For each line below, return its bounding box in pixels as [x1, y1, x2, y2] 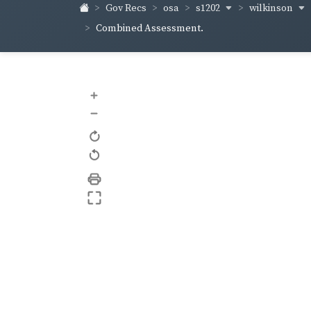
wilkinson [249, 1, 295, 15]
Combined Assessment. [96, 22, 203, 35]
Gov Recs [106, 2, 146, 15]
